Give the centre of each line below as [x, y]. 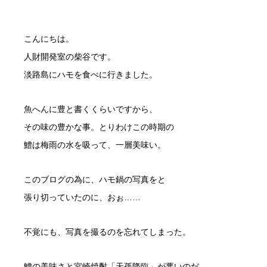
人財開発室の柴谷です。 [70, 56]
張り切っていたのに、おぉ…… [82, 197]
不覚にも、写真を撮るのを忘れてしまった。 [107, 232]
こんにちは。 [49, 38]
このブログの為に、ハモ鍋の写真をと [95, 179]
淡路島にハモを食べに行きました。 [91, 74]
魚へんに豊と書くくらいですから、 [91, 109]
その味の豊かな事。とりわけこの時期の [99, 127]
